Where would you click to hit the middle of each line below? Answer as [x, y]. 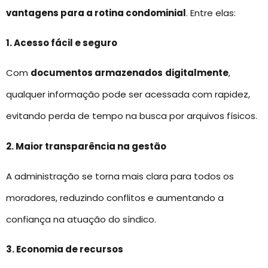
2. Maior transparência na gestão [86, 146]
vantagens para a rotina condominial [96, 13]
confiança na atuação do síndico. [81, 220]
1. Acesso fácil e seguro [62, 42]
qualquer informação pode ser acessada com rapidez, [128, 95]
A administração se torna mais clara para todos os [120, 176]
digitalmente [197, 73]
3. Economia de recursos [65, 249]
